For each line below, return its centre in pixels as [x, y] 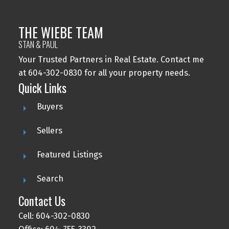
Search [50, 178]
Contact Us [42, 201]
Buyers [50, 106]
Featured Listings [69, 154]
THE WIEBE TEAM [61, 32]
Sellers [49, 130]
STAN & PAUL [38, 44]
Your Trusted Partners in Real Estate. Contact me [111, 59]
